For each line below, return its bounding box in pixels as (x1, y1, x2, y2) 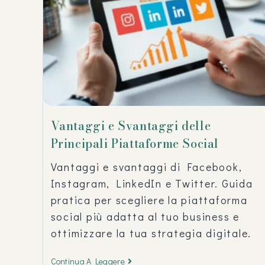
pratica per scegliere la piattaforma (50, 192, 248, 207)
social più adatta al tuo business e (50, 209, 240, 224)
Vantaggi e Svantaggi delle (50, 116, 211, 135)
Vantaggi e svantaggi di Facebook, (50, 159, 243, 174)
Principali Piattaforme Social (50, 134, 219, 153)
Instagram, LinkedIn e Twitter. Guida (50, 176, 253, 190)
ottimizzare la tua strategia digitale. (50, 225, 251, 240)
